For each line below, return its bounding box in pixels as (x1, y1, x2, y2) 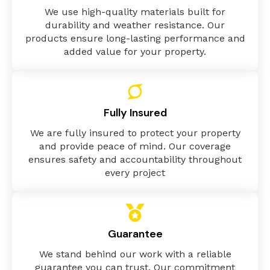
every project (105, 166, 165, 178)
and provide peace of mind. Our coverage (39, 140, 231, 152)
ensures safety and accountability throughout (28, 153, 242, 165)
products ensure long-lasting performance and (25, 32, 245, 44)
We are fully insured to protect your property (30, 127, 240, 139)
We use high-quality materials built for (45, 5, 225, 17)
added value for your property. (64, 45, 206, 57)
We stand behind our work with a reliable (39, 248, 231, 260)
